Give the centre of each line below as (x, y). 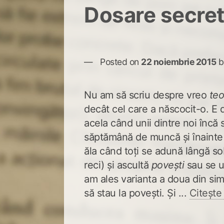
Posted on (121, 61)
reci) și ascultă (118, 165)
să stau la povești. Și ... (137, 193)
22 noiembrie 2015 (179, 61)
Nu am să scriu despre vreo (147, 95)
